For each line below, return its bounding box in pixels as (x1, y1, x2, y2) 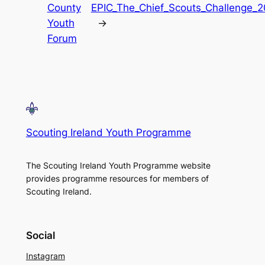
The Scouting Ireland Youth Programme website (25, 160, 211, 170)
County (47, 1, 81, 14)
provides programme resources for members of (25, 173, 209, 183)
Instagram (25, 250, 65, 261)
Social (25, 229, 55, 241)
